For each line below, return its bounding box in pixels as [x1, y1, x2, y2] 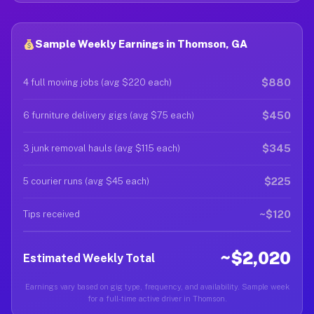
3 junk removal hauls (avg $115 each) [23, 143, 180, 153]
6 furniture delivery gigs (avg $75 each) [23, 110, 194, 121]
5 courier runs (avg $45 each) [23, 176, 149, 186]
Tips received [23, 209, 80, 219]
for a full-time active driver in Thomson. [87, 294, 227, 303]
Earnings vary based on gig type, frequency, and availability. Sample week [25, 282, 289, 291]
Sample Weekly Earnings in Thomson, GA [35, 38, 248, 50]
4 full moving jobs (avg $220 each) [23, 77, 172, 88]
